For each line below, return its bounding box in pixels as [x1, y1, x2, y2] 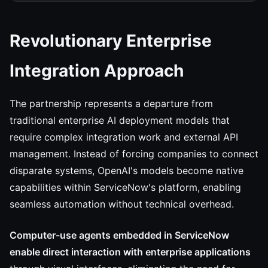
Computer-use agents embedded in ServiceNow [10, 229, 229, 241]
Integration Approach [10, 60, 184, 81]
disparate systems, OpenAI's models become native [10, 165, 243, 176]
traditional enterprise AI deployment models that [10, 114, 230, 126]
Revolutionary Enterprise [10, 31, 212, 51]
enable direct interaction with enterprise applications [10, 246, 251, 258]
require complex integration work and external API [10, 131, 238, 143]
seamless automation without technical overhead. [10, 198, 234, 210]
